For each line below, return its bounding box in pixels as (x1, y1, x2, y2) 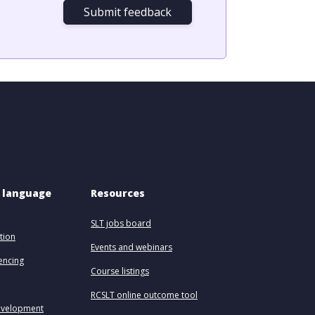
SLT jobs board (91, 217, 151, 229)
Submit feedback (84, 4, 172, 20)
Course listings (91, 265, 149, 277)
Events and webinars (91, 241, 172, 253)
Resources (91, 186, 145, 200)
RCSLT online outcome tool (91, 289, 198, 301)
